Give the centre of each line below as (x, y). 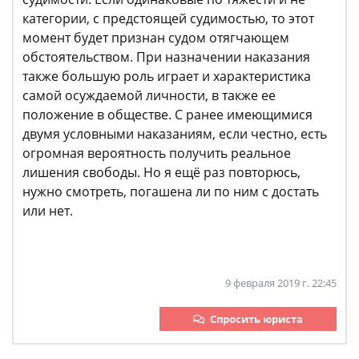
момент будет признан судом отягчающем (156, 38)
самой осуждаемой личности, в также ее (149, 95)
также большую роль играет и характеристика (167, 76)
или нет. (48, 211)
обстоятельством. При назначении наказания (166, 57)
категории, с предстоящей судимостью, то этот (168, 18)
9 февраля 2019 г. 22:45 (281, 283)
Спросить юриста (256, 319)
